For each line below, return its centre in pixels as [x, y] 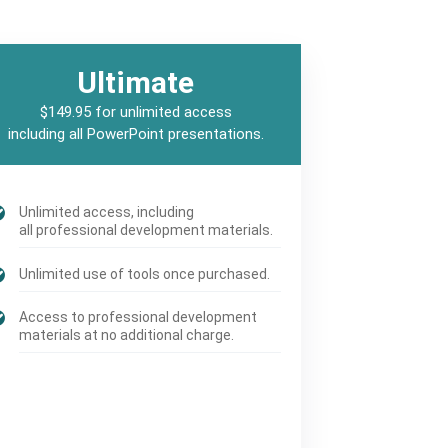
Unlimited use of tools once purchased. [145, 273]
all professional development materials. [146, 230]
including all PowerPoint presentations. [135, 134]
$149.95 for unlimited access [135, 112]
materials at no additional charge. [127, 335]
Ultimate [136, 83]
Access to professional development [138, 317]
